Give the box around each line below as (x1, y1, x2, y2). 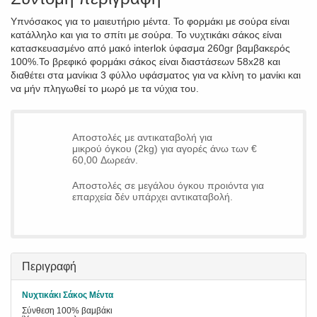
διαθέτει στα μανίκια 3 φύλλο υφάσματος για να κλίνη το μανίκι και (11, 69, 301, 81)
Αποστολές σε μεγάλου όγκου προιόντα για (71, 180, 264, 191)
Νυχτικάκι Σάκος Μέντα (22, 290, 113, 300)
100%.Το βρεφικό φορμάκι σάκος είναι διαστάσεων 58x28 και (11, 56, 280, 67)
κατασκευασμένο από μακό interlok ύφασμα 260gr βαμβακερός (11, 42, 290, 54)
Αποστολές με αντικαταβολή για (71, 132, 212, 143)
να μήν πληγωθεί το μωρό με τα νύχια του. (11, 83, 199, 94)
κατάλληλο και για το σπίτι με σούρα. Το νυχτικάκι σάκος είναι (11, 29, 282, 40)
